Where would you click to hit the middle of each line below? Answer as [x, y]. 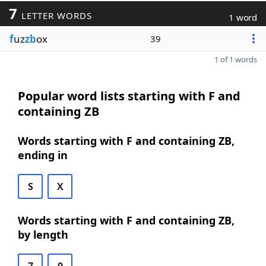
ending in [43, 155]
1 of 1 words [236, 59]
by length [43, 235]
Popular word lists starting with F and [129, 96]
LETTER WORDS [55, 15]
